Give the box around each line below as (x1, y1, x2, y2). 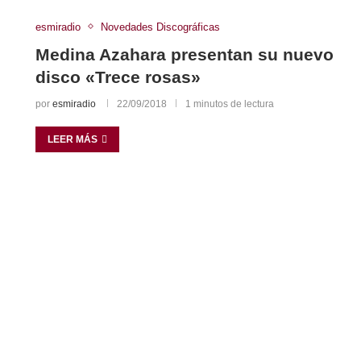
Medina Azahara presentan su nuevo (35, 44, 334, 64)
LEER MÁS (47, 133, 98, 145)
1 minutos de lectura (185, 98, 274, 110)
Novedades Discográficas (100, 20, 220, 33)
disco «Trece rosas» (35, 67, 201, 86)
